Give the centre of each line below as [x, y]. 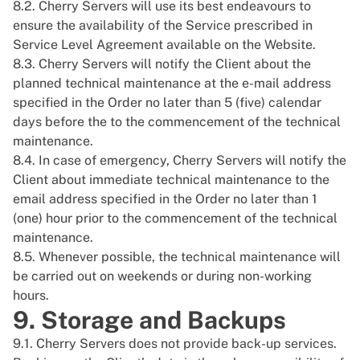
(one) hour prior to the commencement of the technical [175, 218]
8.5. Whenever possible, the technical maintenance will [177, 257]
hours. [31, 295]
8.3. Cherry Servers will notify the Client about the [162, 64]
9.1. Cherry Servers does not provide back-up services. [175, 344]
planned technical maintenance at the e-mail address [172, 83]
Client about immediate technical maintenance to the [171, 180]
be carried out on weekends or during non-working [162, 276]
